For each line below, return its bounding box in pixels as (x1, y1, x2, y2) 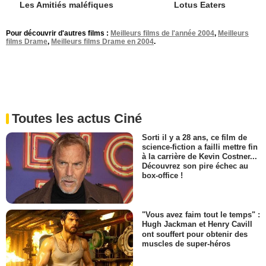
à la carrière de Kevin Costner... (142, 152, 257, 161)
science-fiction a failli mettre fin (142, 142, 258, 152)
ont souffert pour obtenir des (142, 229, 248, 239)
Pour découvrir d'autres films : (6, 29, 110, 38)
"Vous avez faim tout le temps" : (142, 210, 260, 220)
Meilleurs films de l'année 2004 (110, 29, 214, 38)
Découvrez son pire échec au (142, 161, 248, 171)
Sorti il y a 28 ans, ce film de (142, 133, 247, 142)
